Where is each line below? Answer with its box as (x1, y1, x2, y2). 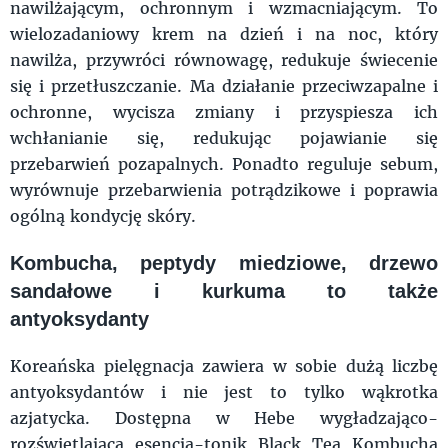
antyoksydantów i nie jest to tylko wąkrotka (10, 380, 438, 402)
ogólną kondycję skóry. (10, 204, 196, 226)
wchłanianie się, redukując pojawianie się (10, 126, 438, 148)
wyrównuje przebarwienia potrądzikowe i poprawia (10, 178, 438, 200)
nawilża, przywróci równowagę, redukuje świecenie (10, 48, 438, 70)
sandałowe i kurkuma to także (10, 279, 438, 302)
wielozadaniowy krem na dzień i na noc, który (10, 22, 438, 44)
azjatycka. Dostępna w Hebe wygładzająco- (10, 406, 438, 428)
